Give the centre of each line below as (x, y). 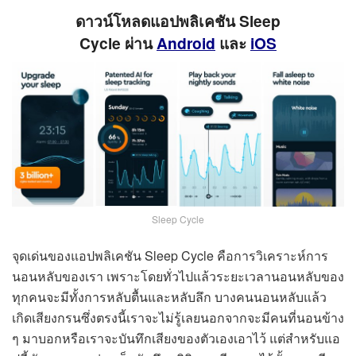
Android (186, 43)
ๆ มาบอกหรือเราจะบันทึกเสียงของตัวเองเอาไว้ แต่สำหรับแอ (176, 338)
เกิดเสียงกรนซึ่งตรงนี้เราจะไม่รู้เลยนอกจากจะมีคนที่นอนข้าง (178, 317)
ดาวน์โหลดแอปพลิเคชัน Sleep (178, 21)
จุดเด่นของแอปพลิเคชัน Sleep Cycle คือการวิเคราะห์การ (170, 255)
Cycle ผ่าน (118, 43)
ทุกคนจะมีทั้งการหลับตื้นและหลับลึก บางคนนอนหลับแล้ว (169, 296)
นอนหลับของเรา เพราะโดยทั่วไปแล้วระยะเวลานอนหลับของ (178, 276)
